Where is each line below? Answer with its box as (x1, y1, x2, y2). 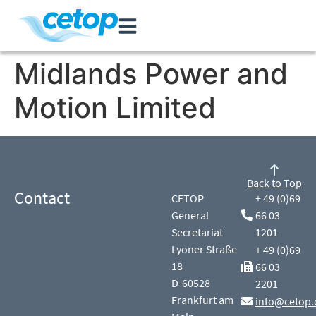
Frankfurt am (171, 293, 234, 307)
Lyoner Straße (171, 242, 238, 256)
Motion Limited (14, 90, 216, 125)
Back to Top (247, 176, 302, 190)
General (171, 208, 209, 222)
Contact (14, 187, 70, 209)
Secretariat (171, 225, 224, 239)
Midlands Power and (14, 56, 288, 91)
